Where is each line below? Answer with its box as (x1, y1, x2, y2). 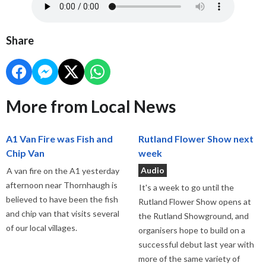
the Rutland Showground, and (138, 210, 249, 221)
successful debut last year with (138, 239, 254, 249)
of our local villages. (6, 222, 77, 233)
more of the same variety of (138, 253, 240, 264)
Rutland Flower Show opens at (138, 196, 251, 207)
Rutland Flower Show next (138, 132, 254, 144)
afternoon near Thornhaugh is (6, 179, 118, 190)
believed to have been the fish (6, 194, 118, 204)
